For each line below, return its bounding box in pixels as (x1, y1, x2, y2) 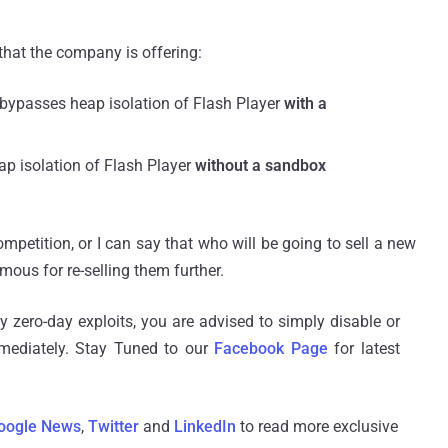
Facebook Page (214, 338, 328, 358)
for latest (327, 338, 401, 358)
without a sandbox (195, 155, 326, 175)
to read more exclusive (236, 416, 398, 436)
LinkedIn (174, 416, 236, 436)
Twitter (88, 416, 139, 436)
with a (284, 93, 327, 113)
